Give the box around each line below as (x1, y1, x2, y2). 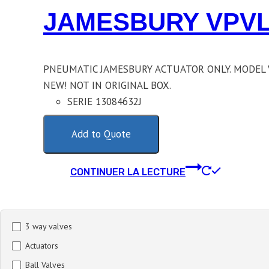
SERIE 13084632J (67, 95, 142, 109)
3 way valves (25, 221, 72, 232)
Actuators (25, 240, 58, 252)
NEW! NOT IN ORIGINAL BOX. (43, 79, 171, 92)
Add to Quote (71, 127, 131, 141)
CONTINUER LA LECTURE (70, 166, 186, 178)
